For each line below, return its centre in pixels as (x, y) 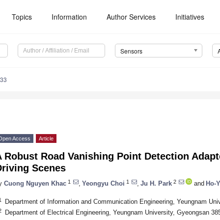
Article (46, 139)
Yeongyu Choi (103, 183)
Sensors (131, 51)
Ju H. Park (156, 183)
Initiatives (190, 17)
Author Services (131, 17)
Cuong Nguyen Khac (35, 183)
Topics (22, 17)
